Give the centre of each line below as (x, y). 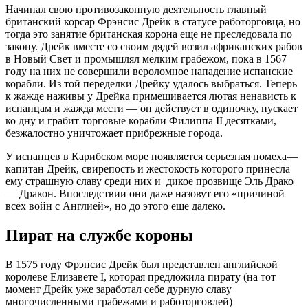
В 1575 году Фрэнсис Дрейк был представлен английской (142, 264)
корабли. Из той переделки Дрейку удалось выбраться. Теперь (151, 84)
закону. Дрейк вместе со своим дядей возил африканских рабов (154, 47)
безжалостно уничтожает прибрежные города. (114, 133)
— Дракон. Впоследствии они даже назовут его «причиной (145, 194)
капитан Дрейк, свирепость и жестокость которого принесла (148, 169)
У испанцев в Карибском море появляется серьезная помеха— (152, 157)
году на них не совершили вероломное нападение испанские (149, 71)
